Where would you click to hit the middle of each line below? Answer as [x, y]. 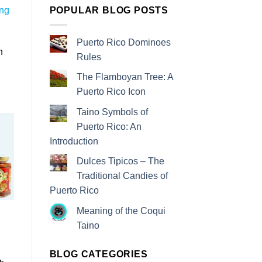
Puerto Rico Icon [111, 92]
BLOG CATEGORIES [99, 254]
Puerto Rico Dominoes [123, 42]
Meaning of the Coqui [121, 211]
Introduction [74, 141]
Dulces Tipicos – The [120, 161]
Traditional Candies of [122, 176]
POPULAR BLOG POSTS [109, 11]
